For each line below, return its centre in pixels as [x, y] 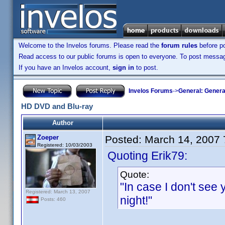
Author [63, 123]
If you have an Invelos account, [66, 68]
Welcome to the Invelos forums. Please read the [90, 45]
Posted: [125, 139]
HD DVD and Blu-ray [57, 106]
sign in [123, 68]
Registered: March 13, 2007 [58, 192]
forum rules [179, 45]
